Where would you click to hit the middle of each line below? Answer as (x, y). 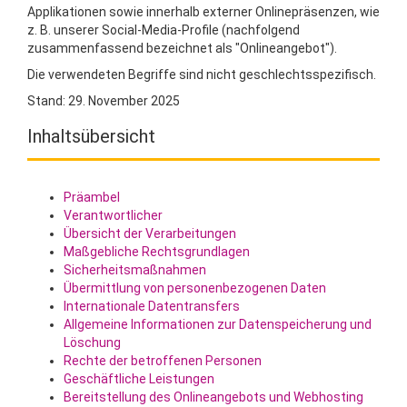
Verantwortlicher (113, 215)
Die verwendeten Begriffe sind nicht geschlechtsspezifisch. (202, 74)
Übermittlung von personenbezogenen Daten (195, 288)
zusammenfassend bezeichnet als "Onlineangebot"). (182, 48)
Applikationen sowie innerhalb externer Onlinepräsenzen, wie (203, 12)
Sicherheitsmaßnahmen (135, 270)
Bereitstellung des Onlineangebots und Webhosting (213, 397)
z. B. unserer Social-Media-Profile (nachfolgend (164, 30)
